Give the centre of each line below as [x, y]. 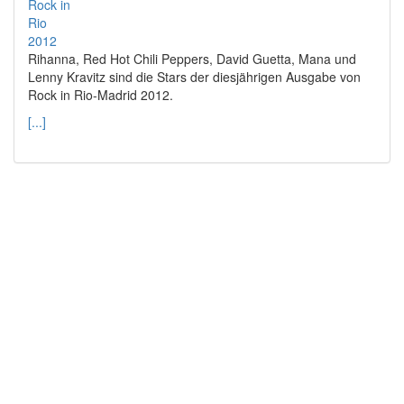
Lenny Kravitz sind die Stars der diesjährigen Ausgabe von [194, 76]
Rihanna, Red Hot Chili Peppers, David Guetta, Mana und [192, 58]
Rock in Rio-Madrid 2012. [101, 94]
